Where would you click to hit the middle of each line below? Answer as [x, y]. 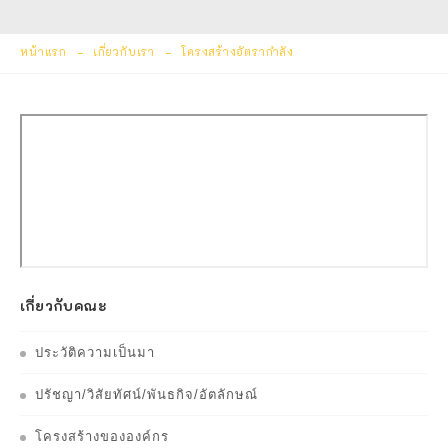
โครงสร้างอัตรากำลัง [237, 51]
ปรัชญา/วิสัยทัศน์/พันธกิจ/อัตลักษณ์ [146, 394]
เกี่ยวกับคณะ [63, 305]
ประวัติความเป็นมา [95, 352]
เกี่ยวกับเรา [124, 51]
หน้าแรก [43, 51]
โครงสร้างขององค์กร [102, 436]
